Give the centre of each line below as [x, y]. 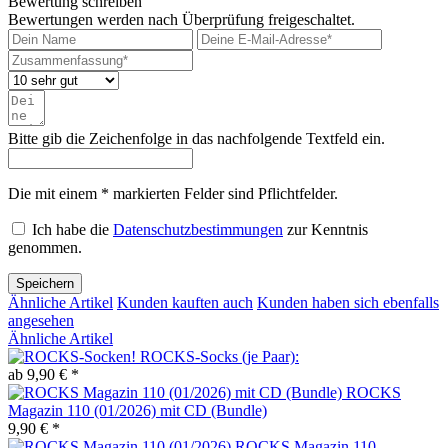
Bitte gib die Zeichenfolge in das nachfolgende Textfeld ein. [196, 139]
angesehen [41, 321]
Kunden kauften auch [185, 303]
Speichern [45, 284]
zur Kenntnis [325, 230]
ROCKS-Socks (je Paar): [219, 357]
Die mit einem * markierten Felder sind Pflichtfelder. [173, 194]
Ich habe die [72, 230]
